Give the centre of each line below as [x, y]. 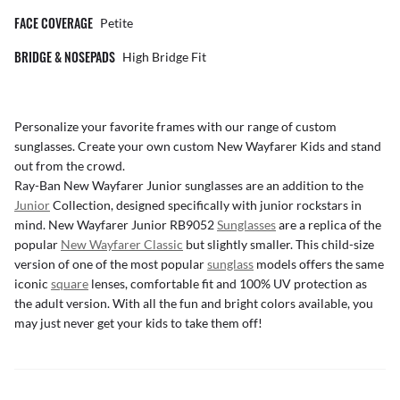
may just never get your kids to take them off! [138, 323]
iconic [33, 284]
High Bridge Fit [164, 57]
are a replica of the [329, 225]
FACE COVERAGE [54, 23]
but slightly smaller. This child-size [279, 245]
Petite [117, 23]
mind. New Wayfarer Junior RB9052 [116, 225]
